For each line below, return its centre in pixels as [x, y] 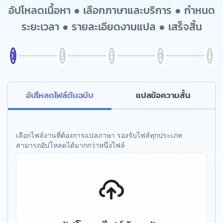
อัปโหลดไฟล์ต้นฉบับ [60, 95]
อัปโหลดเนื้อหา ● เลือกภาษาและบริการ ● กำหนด [111, 10]
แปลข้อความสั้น [163, 95]
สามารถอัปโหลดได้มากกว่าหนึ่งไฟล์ [70, 145]
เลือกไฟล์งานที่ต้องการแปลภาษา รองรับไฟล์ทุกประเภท [99, 135]
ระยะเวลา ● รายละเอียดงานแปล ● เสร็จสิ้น [111, 27]
